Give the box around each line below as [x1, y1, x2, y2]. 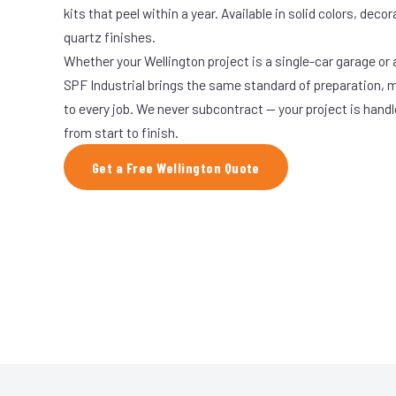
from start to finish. [64, 123, 179, 141]
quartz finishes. [64, 27, 156, 45]
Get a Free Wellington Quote [92, 158, 260, 176]
